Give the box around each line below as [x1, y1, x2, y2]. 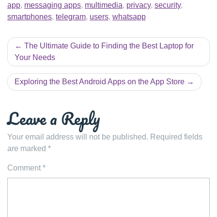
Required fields [150, 132, 202, 141]
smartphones [7, 12, 52, 21]
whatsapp [112, 12, 146, 21]
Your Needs [15, 53, 55, 62]
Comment [7, 163, 43, 172]
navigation [7, 50, 71, 78]
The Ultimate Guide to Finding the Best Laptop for [24, 41, 194, 50]
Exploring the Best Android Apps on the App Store [15, 77, 185, 86]
